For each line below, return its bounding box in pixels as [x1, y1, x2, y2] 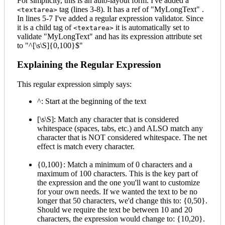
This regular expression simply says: [17, 80, 132, 89]
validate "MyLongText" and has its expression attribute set [17, 32, 202, 41]
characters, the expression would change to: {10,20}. [37, 214, 205, 223]
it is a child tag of [17, 23, 73, 32]
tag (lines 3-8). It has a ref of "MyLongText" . [57, 5, 204, 14]
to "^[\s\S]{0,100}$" [17, 41, 83, 50]
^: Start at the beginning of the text [37, 97, 146, 106]
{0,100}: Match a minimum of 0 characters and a [37, 160, 192, 169]
